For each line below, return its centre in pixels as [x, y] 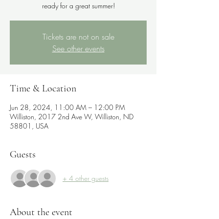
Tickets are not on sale [78, 36]
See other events [78, 48]
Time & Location [43, 88]
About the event [41, 212]
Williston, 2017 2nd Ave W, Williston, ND [72, 116]
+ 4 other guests [86, 178]
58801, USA [29, 126]
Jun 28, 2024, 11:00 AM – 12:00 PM [67, 107]
